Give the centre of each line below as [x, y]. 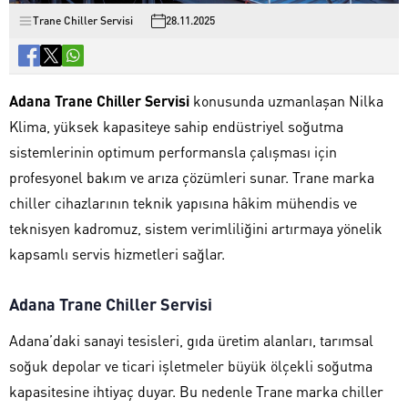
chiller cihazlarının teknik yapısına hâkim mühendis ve [183, 202]
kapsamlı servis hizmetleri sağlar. [117, 253]
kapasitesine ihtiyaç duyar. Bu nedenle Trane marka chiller [196, 391]
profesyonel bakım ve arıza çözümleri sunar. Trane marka [192, 177]
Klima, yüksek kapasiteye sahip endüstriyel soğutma [176, 126]
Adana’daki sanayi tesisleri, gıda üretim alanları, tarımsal [191, 340]
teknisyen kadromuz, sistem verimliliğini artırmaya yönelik [196, 228]
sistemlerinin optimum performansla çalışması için [173, 151]
